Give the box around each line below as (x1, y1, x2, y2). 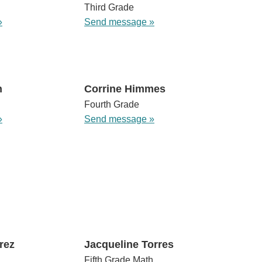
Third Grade (84, 2, 134, 13)
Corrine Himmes (84, 83, 166, 95)
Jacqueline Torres (84, 239, 174, 251)
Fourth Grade (84, 99, 139, 110)
